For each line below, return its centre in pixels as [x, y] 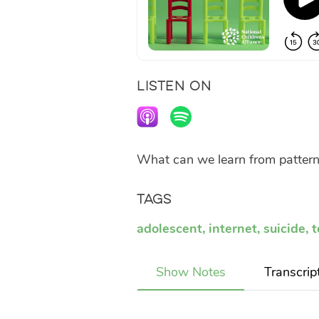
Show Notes [191, 272]
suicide [284, 228]
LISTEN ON [174, 86]
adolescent [169, 228]
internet [233, 228]
